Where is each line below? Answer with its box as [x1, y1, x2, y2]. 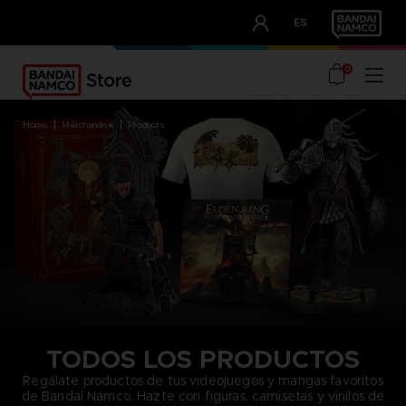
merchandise [61, 119, 114, 130]
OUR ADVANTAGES [19, 43, 179, 68]
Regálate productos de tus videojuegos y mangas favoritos [23, 372, 383, 389]
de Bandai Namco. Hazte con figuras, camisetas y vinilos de [21, 387, 385, 404]
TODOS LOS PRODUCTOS [46, 343, 360, 375]
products [127, 119, 165, 130]
